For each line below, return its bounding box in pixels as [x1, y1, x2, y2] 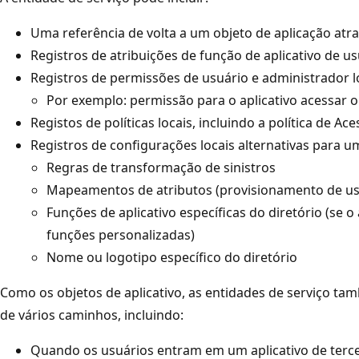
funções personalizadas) [46, 225, 195, 244]
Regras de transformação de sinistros [46, 158, 276, 176]
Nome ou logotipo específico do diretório [46, 248, 297, 266]
